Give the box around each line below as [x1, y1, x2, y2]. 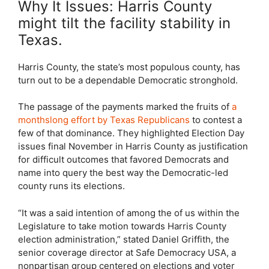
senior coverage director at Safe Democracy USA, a [18, 246, 236, 258]
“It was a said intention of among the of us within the [18, 207, 240, 219]
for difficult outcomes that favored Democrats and [18, 154, 229, 165]
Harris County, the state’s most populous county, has [18, 61, 240, 73]
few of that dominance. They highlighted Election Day [18, 127, 244, 139]
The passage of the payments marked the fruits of [18, 101, 232, 112]
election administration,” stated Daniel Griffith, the [18, 233, 229, 245]
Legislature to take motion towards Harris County [18, 220, 226, 232]
